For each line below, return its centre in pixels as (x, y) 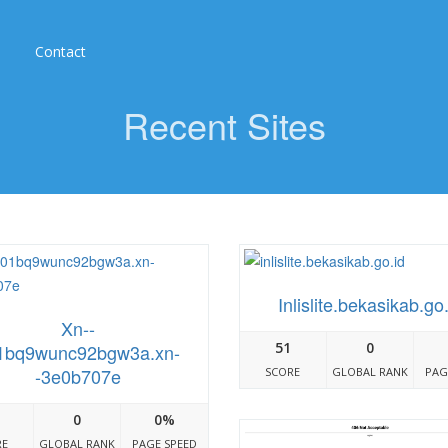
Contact (60, 51)
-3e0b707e (77, 376)
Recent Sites (224, 124)
